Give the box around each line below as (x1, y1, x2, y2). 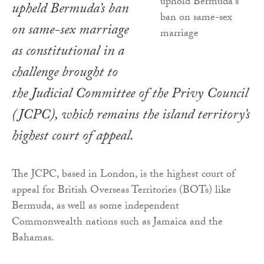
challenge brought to (12, 61, 118, 86)
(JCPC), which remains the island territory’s (12, 104, 250, 128)
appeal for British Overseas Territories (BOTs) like (12, 181, 231, 200)
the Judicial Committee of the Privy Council (12, 82, 248, 107)
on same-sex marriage (12, 19, 128, 44)
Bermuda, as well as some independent (12, 197, 179, 216)
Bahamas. (12, 229, 54, 248)
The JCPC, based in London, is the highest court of (12, 166, 235, 184)
